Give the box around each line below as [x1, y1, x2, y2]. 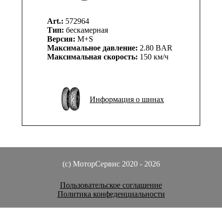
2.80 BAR [138, 44, 172, 52]
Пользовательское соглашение [60, 181, 162, 189]
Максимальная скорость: [47, 53, 138, 61]
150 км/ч [138, 53, 168, 61]
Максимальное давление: [47, 44, 138, 52]
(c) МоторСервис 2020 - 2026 [62, 160, 160, 168]
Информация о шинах [90, 95, 164, 104]
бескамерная [64, 26, 108, 34]
